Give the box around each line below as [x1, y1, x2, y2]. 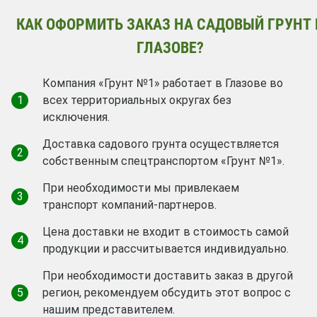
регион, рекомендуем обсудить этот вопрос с [42, 285, 291, 299]
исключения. [42, 110, 110, 124]
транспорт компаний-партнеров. [42, 197, 217, 212]
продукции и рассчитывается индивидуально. [42, 241, 289, 255]
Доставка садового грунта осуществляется [42, 137, 279, 151]
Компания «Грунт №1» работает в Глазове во [42, 76, 283, 90]
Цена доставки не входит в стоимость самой [42, 224, 289, 238]
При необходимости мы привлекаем [42, 180, 239, 195]
